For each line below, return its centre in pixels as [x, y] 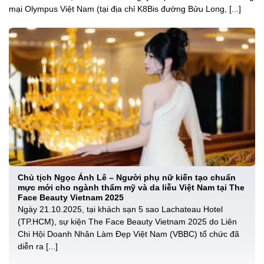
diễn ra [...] [38, 247]
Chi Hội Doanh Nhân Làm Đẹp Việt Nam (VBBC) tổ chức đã [128, 235]
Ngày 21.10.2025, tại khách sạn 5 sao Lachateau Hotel [120, 210]
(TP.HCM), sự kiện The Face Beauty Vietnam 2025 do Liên [127, 222]
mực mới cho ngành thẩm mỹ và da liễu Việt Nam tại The [131, 188]
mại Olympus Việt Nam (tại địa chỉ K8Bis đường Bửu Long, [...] [125, 9]
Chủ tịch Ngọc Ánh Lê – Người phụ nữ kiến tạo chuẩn [127, 178]
